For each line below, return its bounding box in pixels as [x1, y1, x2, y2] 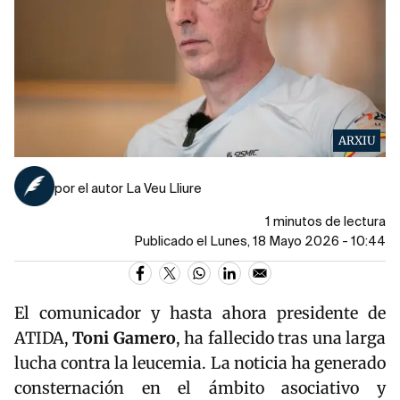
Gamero [112, 328, 176, 349]
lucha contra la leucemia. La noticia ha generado [14, 353, 386, 374]
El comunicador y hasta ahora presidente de [14, 303, 386, 324]
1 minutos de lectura [265, 216, 386, 229]
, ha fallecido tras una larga [175, 328, 387, 349]
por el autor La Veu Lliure [54, 183, 202, 196]
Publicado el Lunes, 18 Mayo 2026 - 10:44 [134, 236, 386, 249]
